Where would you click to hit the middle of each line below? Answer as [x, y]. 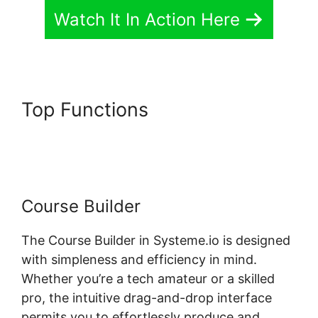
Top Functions [88, 109]
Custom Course [225, 109]
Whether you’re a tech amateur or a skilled [148, 278]
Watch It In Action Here [147, 19]
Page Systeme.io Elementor [145, 132]
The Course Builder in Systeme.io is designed [156, 240]
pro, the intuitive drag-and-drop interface [147, 297]
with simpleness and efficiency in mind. [139, 259]
